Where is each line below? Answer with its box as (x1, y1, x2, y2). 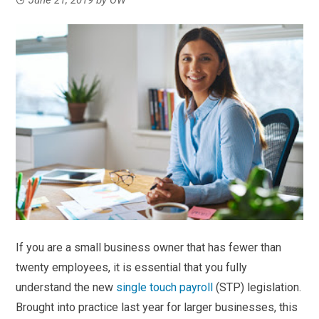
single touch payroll (116, 280, 214, 294)
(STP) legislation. (213, 280, 302, 294)
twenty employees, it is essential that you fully (16, 260, 248, 274)
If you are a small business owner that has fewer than (16, 240, 282, 254)
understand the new (16, 280, 117, 294)
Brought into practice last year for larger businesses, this (16, 300, 298, 314)
